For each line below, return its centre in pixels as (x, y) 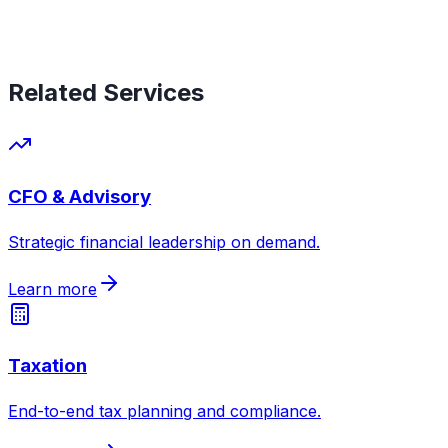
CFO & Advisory (79, 197)
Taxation (47, 366)
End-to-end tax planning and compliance (162, 411)
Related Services (106, 93)
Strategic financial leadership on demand (162, 241)
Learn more (52, 288)
